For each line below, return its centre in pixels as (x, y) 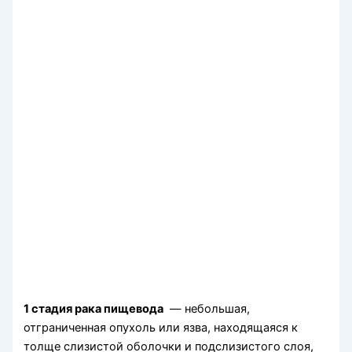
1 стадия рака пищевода (94, 309)
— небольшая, (207, 309)
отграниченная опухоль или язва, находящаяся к (161, 328)
